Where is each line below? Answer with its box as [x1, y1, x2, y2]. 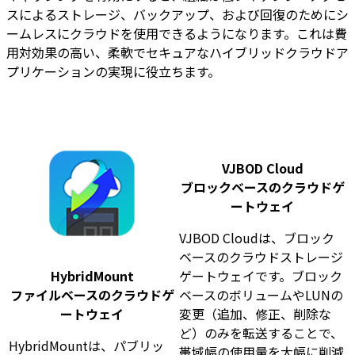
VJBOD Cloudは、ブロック [179, 228, 334, 248]
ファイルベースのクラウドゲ [10, 285, 174, 305]
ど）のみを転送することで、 [179, 323, 343, 343]
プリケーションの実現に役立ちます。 [6, 62, 220, 82]
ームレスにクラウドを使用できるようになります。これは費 [6, 24, 347, 44]
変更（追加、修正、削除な [179, 304, 331, 324]
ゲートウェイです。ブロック [179, 266, 342, 286]
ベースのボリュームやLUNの [179, 285, 343, 305]
